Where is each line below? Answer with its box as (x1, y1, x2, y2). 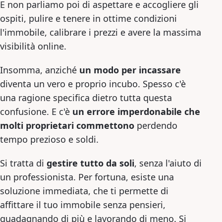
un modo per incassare (79, 64, 181, 76)
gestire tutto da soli (47, 157, 134, 169)
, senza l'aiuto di (134, 157, 202, 169)
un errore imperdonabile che (72, 106, 200, 117)
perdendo (134, 119, 177, 131)
